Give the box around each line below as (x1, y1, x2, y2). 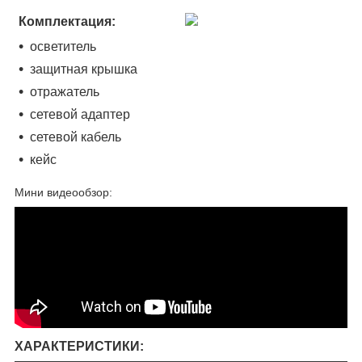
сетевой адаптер (30, 107, 130, 121)
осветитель (30, 39, 96, 53)
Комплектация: (19, 14, 116, 28)
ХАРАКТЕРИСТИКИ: (15, 339, 144, 353)
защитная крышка (30, 61, 137, 76)
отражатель (30, 84, 99, 99)
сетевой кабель (30, 129, 121, 144)
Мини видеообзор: (15, 185, 112, 199)
